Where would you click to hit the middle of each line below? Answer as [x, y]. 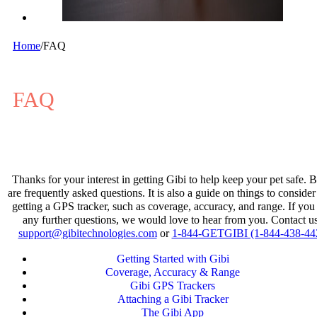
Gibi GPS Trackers [173, 286]
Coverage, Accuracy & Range [173, 272]
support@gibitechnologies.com [87, 234]
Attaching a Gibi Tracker [173, 299]
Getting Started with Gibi [173, 259]
